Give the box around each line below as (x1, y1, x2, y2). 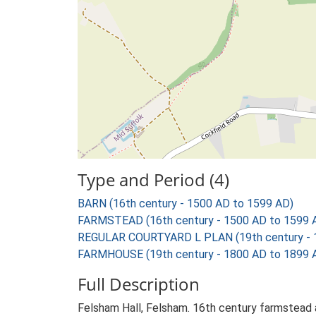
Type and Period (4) (78, 168, 229, 191)
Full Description (78, 272, 200, 296)
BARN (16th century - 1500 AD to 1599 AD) (78, 197, 293, 210)
